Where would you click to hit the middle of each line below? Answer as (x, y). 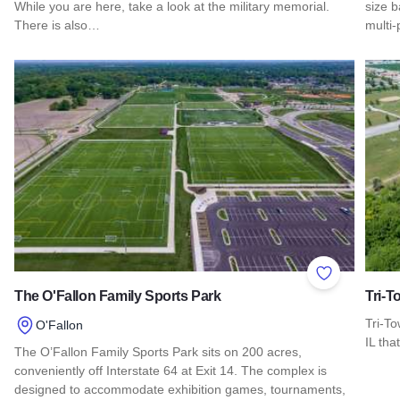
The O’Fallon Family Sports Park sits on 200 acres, (158, 352)
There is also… (57, 25)
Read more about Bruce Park (105, 58)
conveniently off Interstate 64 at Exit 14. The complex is (171, 371)
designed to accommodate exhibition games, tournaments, (180, 390)
